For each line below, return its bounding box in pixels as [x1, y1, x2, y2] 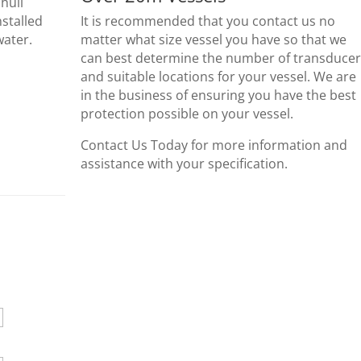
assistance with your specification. [80, 155, 288, 173]
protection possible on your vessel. [80, 105, 293, 123]
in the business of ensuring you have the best [80, 86, 356, 105]
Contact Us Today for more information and [80, 136, 347, 155]
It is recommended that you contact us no [80, 12, 335, 31]
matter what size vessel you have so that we [80, 31, 346, 49]
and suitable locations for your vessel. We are [80, 68, 356, 86]
